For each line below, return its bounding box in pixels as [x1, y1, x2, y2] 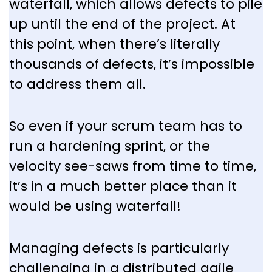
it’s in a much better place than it [9, 177, 237, 196]
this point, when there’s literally [9, 35, 220, 54]
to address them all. [9, 75, 146, 94]
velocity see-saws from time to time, [9, 157, 256, 176]
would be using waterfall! [9, 197, 181, 216]
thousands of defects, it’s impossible [9, 55, 254, 74]
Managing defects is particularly [9, 239, 229, 258]
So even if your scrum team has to [9, 117, 242, 136]
